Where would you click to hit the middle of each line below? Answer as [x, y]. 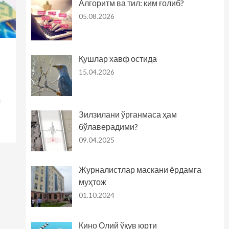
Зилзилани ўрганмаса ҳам [128, 114]
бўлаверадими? [108, 126]
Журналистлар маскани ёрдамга [140, 170]
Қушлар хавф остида [118, 58]
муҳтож [92, 182]
